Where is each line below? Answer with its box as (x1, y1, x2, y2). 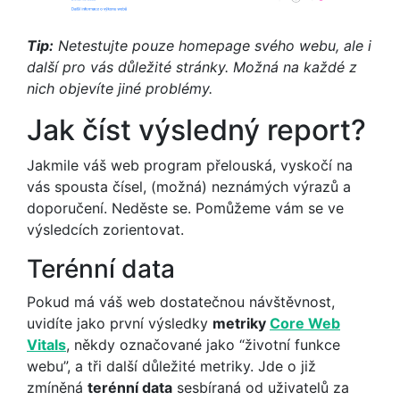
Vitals (27, 336, 66, 354)
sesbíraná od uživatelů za (172, 379, 349, 397)
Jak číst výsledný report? (27, 112, 366, 148)
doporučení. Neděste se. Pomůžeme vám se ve (27, 199, 344, 218)
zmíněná (27, 379, 87, 397)
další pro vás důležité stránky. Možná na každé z (27, 58, 357, 77)
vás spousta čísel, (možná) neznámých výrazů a (27, 178, 351, 196)
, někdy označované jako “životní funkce (66, 336, 340, 354)
